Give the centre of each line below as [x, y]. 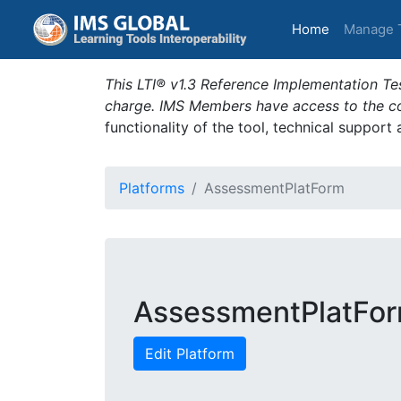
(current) [356, 28]
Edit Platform [190, 354]
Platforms [152, 188]
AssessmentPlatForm [274, 188]
